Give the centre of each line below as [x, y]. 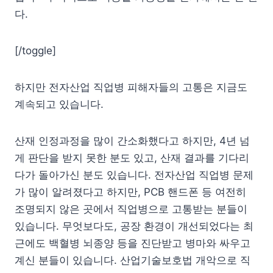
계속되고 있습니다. [59, 104]
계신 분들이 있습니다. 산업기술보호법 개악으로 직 [133, 260]
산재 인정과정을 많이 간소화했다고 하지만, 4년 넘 [132, 140]
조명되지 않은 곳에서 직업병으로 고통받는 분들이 [131, 209]
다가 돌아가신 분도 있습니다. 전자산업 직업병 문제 [134, 175]
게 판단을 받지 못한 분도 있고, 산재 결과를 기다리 [132, 158]
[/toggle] [35, 50]
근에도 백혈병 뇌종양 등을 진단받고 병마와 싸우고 [133, 243]
